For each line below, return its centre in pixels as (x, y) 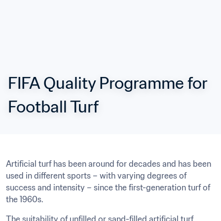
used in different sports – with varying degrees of (96, 176)
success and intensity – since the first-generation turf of (108, 187)
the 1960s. (25, 199)
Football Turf (53, 107)
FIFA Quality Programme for (108, 83)
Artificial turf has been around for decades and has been (109, 164)
